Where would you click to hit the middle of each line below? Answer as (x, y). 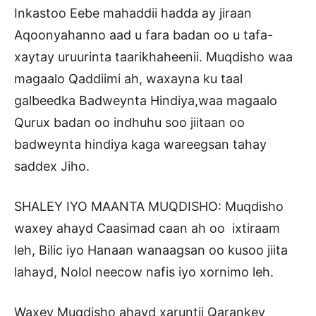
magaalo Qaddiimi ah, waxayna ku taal (128, 79)
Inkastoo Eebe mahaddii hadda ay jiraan (133, 13)
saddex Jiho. (52, 166)
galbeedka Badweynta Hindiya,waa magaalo (146, 101)
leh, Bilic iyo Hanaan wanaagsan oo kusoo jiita (151, 250)
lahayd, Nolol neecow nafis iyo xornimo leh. (144, 272)
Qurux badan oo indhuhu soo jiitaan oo (129, 123)
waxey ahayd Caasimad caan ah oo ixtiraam (147, 229)
